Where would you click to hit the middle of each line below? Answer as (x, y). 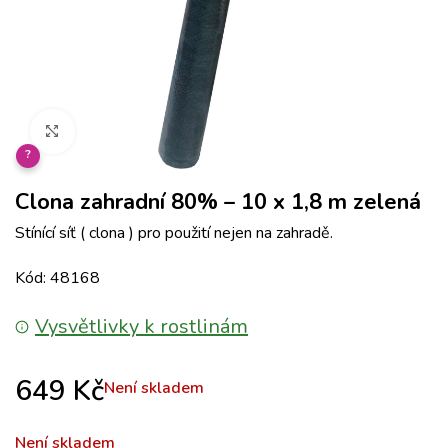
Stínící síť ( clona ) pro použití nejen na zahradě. (174, 233)
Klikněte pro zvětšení (143, 131)
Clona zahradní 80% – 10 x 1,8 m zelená (218, 202)
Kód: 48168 (57, 278)
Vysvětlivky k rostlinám (141, 326)
